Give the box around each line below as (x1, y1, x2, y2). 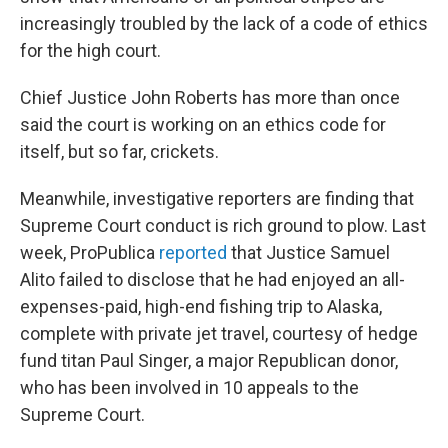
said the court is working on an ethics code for (20, 114, 386, 135)
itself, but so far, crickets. (20, 141, 219, 162)
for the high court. (20, 40, 161, 61)
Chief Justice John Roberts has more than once (20, 87, 400, 108)
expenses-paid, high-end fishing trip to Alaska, (20, 296, 382, 317)
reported (159, 242, 231, 263)
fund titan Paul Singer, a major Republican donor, (20, 350, 398, 371)
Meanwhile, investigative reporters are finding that (20, 188, 414, 209)
